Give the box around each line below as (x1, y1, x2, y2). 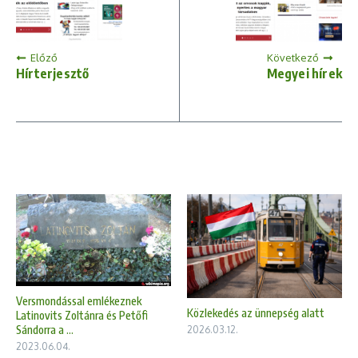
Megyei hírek (266, 66, 342, 82)
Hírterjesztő (16, 66, 89, 82)
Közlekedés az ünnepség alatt (187, 305, 324, 320)
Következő (266, 51, 319, 65)
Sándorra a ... (16, 322, 74, 336)
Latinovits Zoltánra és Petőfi (16, 308, 148, 322)
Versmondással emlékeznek (16, 293, 141, 308)
